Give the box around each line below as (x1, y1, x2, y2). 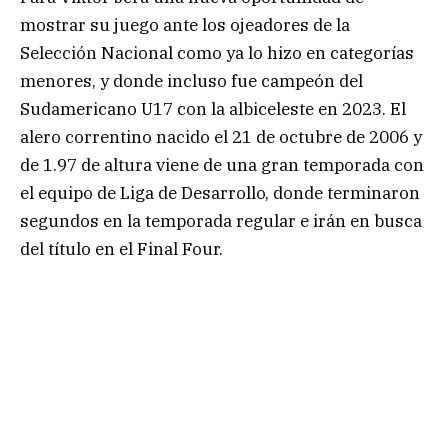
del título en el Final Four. (20, 237, 223, 260)
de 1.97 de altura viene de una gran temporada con (20, 153, 424, 176)
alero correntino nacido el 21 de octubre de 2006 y (20, 125, 422, 148)
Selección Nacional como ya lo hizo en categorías (20, 41, 414, 64)
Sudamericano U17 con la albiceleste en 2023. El (20, 97, 406, 120)
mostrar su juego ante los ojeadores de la (20, 13, 350, 36)
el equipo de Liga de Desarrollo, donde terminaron (20, 181, 420, 204)
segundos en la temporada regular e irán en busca (20, 209, 422, 232)
